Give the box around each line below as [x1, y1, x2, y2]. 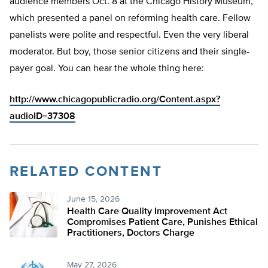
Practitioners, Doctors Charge [67, 229, 194, 239]
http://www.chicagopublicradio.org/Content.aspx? [10, 95, 220, 105]
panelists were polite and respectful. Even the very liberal [10, 31, 249, 41]
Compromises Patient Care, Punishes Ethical [67, 218, 258, 228]
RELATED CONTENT [10, 165, 162, 179]
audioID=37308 [10, 112, 75, 122]
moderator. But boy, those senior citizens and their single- [10, 47, 249, 57]
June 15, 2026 [67, 195, 120, 204]
